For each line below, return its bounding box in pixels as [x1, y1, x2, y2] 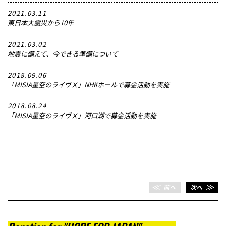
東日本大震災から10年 [8, 18, 74, 28]
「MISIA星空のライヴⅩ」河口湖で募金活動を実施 [8, 110, 156, 121]
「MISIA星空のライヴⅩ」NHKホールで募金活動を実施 [8, 80, 169, 90]
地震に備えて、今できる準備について [8, 48, 118, 59]
